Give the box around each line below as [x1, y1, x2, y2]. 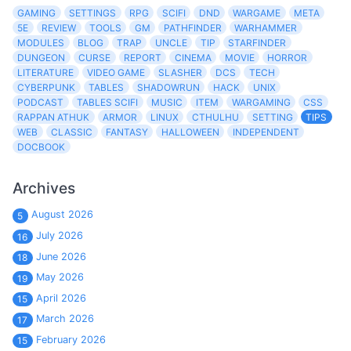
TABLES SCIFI [77, 96, 139, 108]
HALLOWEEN [161, 125, 219, 138]
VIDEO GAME [87, 66, 146, 78]
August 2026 [31, 208, 93, 221]
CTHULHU [191, 110, 239, 123]
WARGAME [233, 6, 281, 19]
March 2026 [35, 313, 94, 325]
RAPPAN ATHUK [17, 110, 90, 123]
